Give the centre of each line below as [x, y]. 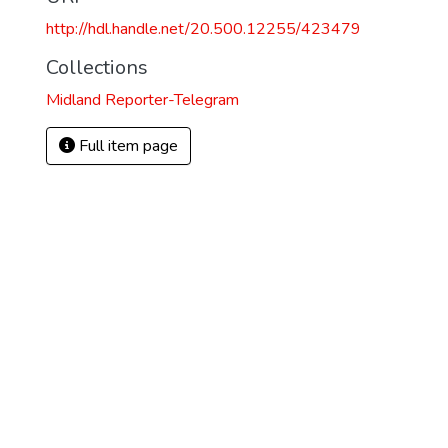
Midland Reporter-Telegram [142, 100]
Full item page [126, 146]
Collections [97, 67]
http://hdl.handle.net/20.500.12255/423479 [203, 29]
